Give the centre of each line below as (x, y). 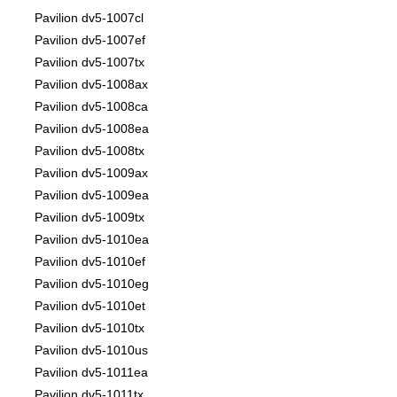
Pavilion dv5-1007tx (90, 62)
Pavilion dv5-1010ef (90, 262)
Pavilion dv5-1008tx (90, 151)
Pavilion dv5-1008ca (91, 107)
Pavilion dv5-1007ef (90, 40)
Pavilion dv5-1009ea (92, 195)
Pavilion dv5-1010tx (90, 328)
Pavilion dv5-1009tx (90, 218)
